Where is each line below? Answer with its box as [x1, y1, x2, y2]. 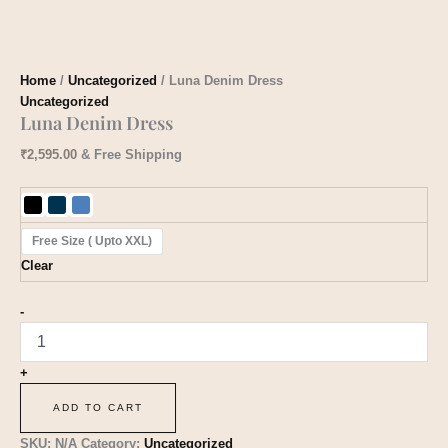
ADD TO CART [53, 402, 143, 414]
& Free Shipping [81, 146, 182, 162]
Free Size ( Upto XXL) [32, 233, 152, 248]
